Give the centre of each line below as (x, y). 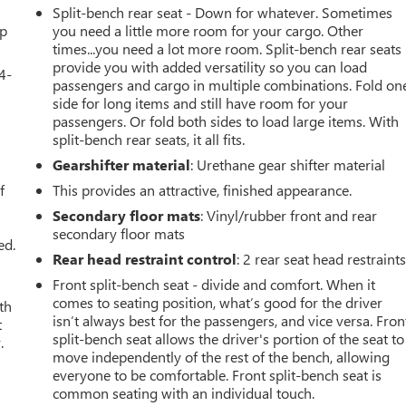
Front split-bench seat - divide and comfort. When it (214, 285)
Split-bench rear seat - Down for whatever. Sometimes (223, 13)
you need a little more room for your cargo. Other (208, 31)
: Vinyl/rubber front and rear (289, 216)
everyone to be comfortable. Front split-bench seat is (217, 375)
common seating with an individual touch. (184, 393)
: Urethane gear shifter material (288, 165)
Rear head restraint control (145, 259)
